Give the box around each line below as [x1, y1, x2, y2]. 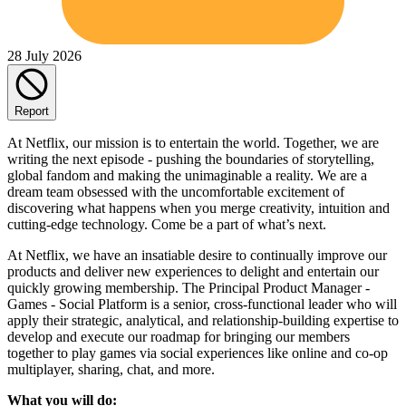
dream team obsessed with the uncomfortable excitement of [7, 183, 344, 199]
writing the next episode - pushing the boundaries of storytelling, [7, 150, 374, 167]
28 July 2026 [7, 47, 82, 63]
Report [14, 103, 49, 118]
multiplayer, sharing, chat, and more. [7, 361, 215, 377]
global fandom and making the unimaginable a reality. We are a [7, 167, 367, 183]
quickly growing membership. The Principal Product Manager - [7, 279, 370, 295]
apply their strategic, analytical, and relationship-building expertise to [7, 312, 399, 328]
